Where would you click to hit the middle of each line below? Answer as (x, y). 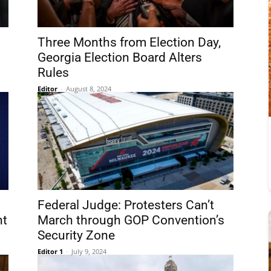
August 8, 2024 (89, 89)
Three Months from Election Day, (129, 42)
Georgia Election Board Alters (120, 57)
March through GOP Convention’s (131, 220)
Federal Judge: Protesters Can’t (126, 205)
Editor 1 (50, 251)
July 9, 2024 (89, 251)
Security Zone (76, 235)
